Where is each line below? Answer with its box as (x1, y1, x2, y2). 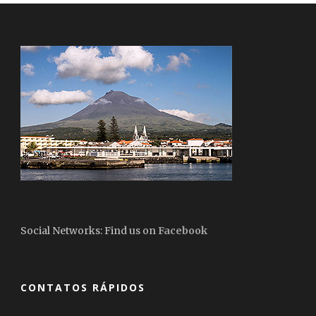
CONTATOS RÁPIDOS (20, 281, 145, 295)
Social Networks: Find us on (20, 224, 158, 238)
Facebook (158, 224, 207, 238)
